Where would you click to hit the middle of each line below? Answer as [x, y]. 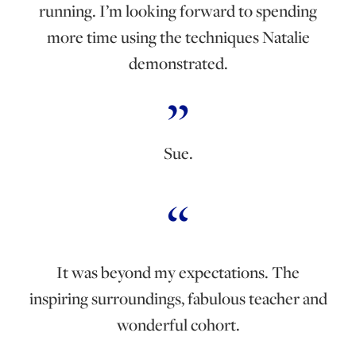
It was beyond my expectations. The [178, 272]
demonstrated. [178, 63]
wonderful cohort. [178, 324]
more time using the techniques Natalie [178, 37]
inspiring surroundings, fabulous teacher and [178, 298]
